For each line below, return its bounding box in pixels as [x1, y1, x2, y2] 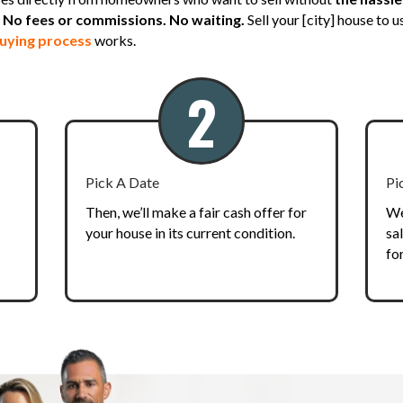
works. [92, 31, 136, 49]
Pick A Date [85, 173, 160, 191]
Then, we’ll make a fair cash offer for [85, 202, 308, 220]
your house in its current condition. [85, 223, 296, 241]
